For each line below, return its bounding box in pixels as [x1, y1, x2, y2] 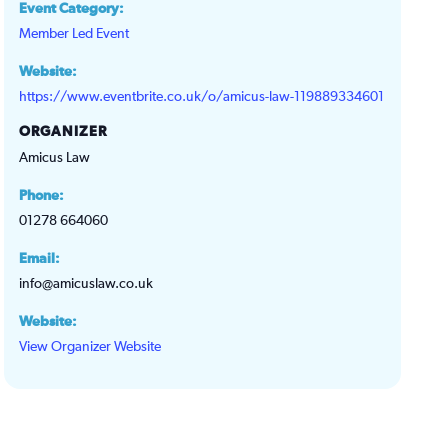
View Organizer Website [19, 339, 162, 354]
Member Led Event [19, 26, 130, 41]
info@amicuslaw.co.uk [19, 276, 154, 291]
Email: [19, 251, 61, 266]
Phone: [19, 188, 65, 203]
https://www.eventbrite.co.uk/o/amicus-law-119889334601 [19, 89, 385, 104]
